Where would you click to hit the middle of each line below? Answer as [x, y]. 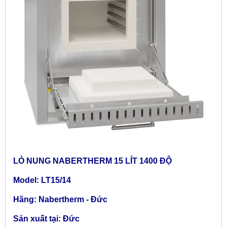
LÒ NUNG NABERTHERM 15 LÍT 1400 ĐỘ [92, 161]
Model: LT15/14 [42, 180]
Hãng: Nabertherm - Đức [60, 199]
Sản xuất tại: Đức [46, 218]
